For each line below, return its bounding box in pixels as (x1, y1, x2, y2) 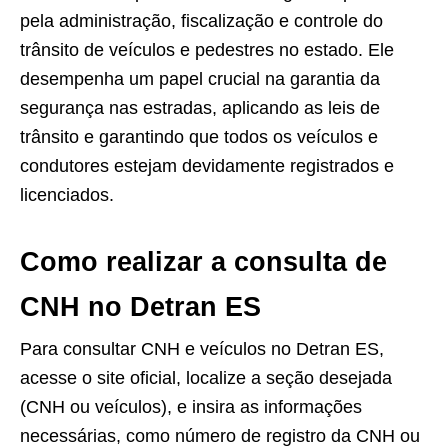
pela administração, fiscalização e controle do (20, 11, 383, 32)
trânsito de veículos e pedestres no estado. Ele (20, 40, 394, 61)
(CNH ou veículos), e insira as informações (20, 397, 362, 418)
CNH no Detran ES (20, 292, 261, 323)
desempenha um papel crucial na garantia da (20, 69, 380, 90)
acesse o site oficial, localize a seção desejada (20, 368, 392, 389)
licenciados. (20, 185, 114, 206)
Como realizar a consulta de (20, 247, 387, 278)
